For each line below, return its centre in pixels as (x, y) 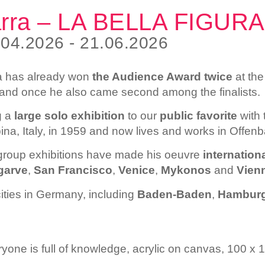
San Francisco (73, 170)
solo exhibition (85, 115)
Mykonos (186, 170)
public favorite (198, 115)
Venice (137, 170)
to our (142, 115)
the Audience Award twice (162, 76)
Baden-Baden (174, 194)
